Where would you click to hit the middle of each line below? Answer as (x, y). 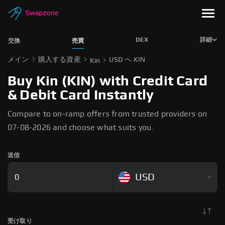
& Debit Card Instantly (81, 95)
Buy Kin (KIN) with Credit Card (108, 81)
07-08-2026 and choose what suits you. (81, 128)
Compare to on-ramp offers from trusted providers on (107, 114)
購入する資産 (59, 60)
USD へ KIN (127, 60)
